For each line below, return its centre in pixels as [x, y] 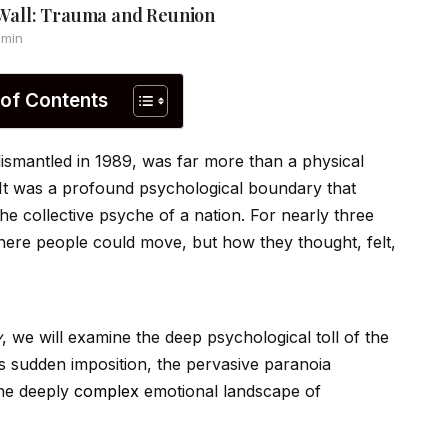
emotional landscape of [230, 391]
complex [106, 391]
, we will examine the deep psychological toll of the [195, 337]
